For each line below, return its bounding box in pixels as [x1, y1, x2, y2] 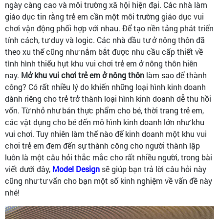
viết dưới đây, [5, 164, 52, 174]
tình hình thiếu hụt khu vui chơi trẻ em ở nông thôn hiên [5, 58, 197, 68]
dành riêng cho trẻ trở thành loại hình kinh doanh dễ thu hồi [5, 93, 211, 104]
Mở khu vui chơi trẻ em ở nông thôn [21, 70, 144, 80]
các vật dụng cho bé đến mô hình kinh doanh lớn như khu [5, 117, 204, 127]
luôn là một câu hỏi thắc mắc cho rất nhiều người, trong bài [5, 152, 212, 162]
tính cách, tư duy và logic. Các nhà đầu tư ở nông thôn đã [5, 35, 205, 45]
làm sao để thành [144, 70, 207, 80]
